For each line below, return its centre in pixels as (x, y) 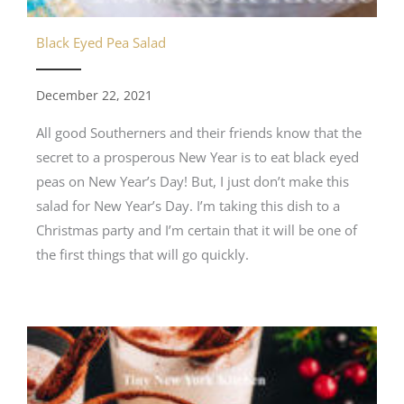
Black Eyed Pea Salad (101, 42)
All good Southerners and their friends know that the (199, 132)
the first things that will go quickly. (142, 254)
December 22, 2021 (94, 95)
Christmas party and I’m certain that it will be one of (197, 230)
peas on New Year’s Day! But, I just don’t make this (193, 181)
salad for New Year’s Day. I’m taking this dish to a (188, 205)
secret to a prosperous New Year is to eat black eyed (197, 156)
